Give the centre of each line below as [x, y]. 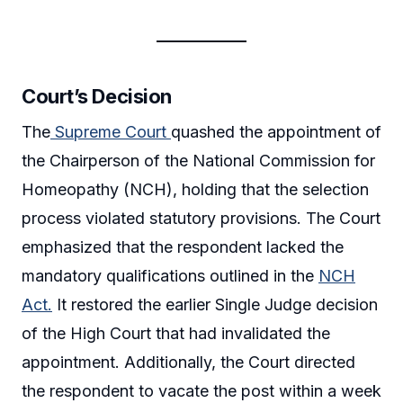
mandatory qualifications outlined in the [170, 275]
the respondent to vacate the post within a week [201, 390]
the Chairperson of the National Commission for [198, 160]
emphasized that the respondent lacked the [183, 246]
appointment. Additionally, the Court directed [188, 362]
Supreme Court [111, 131]
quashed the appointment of [276, 131]
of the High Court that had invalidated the [176, 333]
